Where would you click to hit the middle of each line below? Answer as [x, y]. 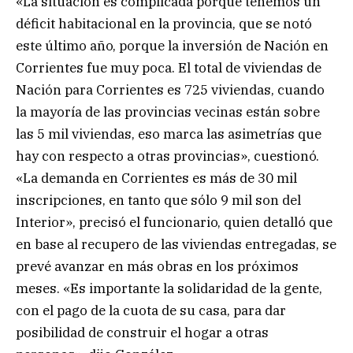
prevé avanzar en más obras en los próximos [157, 267]
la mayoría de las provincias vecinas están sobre [168, 112]
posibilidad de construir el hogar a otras [142, 333]
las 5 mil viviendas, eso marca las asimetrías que [169, 134]
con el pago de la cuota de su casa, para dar [151, 311]
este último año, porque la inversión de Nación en [172, 46]
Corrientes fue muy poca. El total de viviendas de [169, 68]
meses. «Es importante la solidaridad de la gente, [169, 289]
